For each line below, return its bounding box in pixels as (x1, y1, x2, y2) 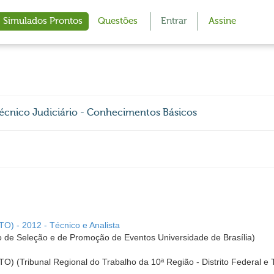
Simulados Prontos (3, 16, 83, 26)
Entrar (161, 16, 187, 26)
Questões (98, 16, 138, 26)
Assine (209, 16, 236, 26)
